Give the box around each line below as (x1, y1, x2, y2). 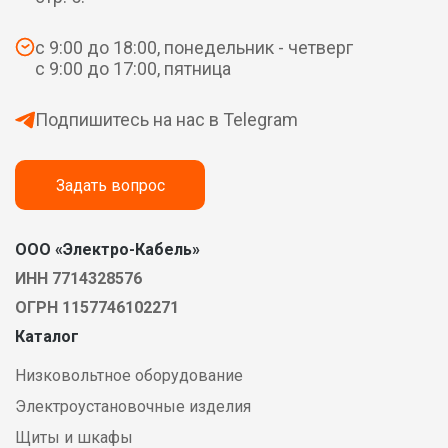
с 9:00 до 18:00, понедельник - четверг (35, 37, 353, 59)
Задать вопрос (55, 175, 165, 195)
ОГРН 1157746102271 (15, 298, 179, 318)
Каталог (15, 327, 79, 347)
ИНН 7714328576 (15, 269, 142, 289)
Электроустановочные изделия (15, 397, 251, 417)
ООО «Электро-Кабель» (15, 240, 200, 260)
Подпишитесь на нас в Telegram (35, 109, 298, 131)
